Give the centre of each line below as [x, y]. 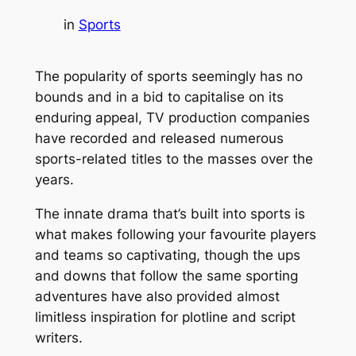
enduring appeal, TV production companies [172, 118]
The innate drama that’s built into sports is [170, 214]
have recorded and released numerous [159, 139]
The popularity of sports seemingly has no [168, 77]
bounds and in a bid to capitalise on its [159, 97]
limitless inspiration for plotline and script [165, 317]
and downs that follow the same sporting [166, 276]
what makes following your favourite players [175, 235]
